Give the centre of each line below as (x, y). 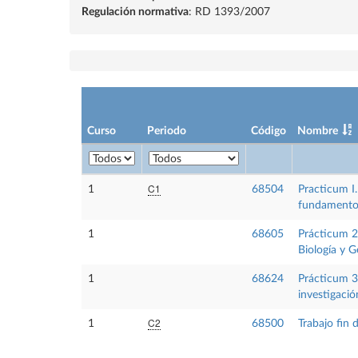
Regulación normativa (135, 12)
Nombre (318, 131)
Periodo (167, 131)
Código (268, 131)
